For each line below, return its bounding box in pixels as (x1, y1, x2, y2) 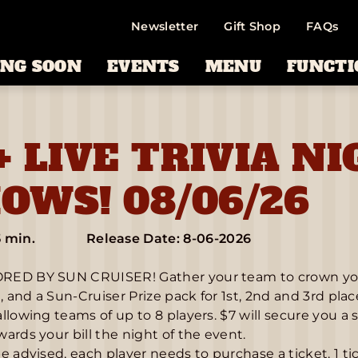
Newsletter (131, 19, 199, 34)
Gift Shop (224, 19, 281, 34)
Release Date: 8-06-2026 (86, 230, 252, 246)
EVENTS (106, 55, 180, 77)
